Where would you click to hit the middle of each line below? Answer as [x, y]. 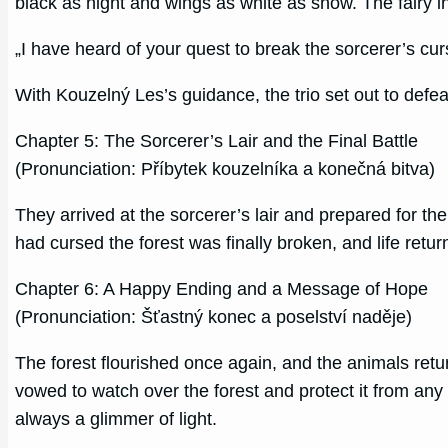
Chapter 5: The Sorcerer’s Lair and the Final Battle [217, 140]
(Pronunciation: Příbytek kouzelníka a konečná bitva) [225, 168]
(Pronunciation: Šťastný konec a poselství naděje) [214, 316]
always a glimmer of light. [116, 419]
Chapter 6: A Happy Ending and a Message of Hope [222, 288]
